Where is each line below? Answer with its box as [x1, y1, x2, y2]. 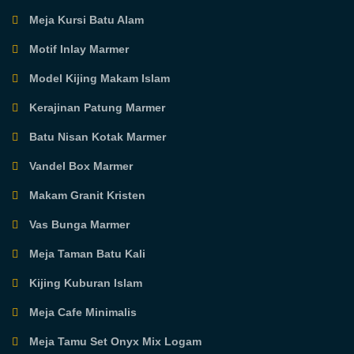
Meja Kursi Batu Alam [26, 13, 145, 27]
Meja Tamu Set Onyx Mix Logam [26, 335, 202, 348]
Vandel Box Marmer [26, 160, 134, 173]
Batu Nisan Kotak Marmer [26, 130, 167, 144]
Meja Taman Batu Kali [26, 247, 146, 261]
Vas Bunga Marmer [26, 218, 130, 232]
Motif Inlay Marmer [26, 43, 130, 56]
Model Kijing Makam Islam [26, 72, 171, 85]
